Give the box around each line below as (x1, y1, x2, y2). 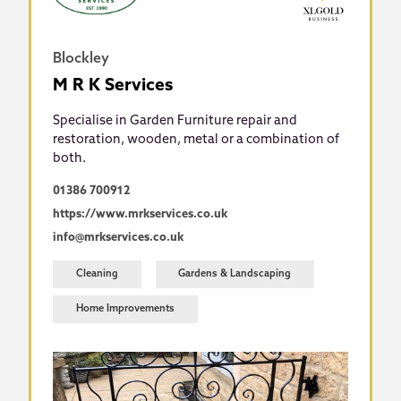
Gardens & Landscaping (178, 269, 292, 279)
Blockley (53, 51, 110, 66)
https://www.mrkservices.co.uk (53, 208, 228, 220)
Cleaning (75, 269, 118, 279)
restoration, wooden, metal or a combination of (53, 132, 340, 147)
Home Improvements (75, 303, 175, 314)
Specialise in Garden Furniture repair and (53, 114, 298, 128)
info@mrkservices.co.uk (53, 232, 184, 244)
